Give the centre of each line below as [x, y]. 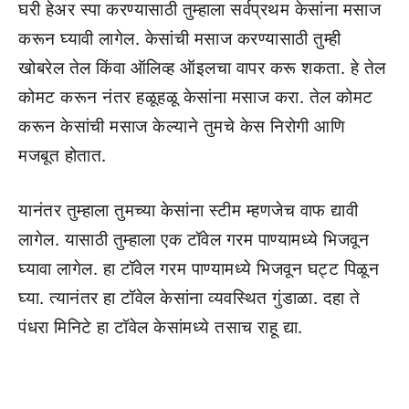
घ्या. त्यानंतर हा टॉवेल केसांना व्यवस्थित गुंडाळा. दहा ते [189, 298]
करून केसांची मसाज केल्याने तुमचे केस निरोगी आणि [182, 126]
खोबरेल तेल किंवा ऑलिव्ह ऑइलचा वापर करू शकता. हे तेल [202, 68]
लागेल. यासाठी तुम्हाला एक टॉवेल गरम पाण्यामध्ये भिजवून [194, 240]
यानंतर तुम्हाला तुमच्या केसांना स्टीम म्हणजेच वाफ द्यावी [188, 210]
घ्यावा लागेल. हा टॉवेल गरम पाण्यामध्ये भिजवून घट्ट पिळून [199, 269]
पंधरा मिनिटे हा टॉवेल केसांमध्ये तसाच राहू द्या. [161, 327]
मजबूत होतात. [63, 155]
